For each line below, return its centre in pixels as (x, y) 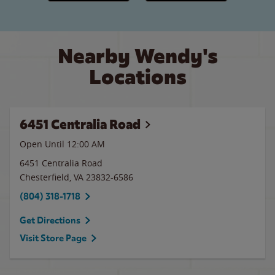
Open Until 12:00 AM (62, 144)
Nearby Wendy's (137, 56)
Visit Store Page (53, 238)
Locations (137, 77)
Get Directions (50, 220)
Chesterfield (45, 177)
